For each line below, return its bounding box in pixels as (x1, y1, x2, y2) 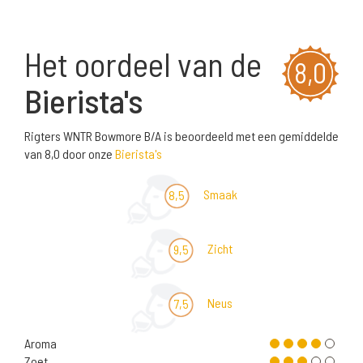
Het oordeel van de (24, 44, 262, 84)
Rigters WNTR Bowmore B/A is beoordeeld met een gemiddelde (24, 128, 339, 144)
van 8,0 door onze (24, 146, 115, 162)
